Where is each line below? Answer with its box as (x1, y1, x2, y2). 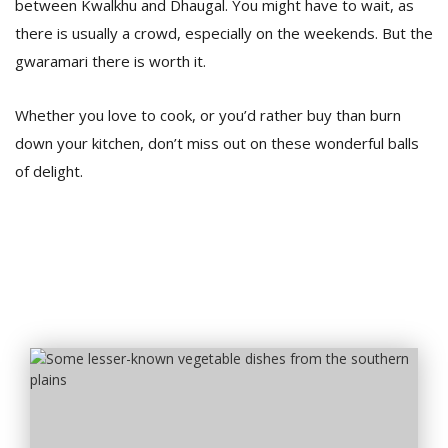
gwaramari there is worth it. (15, 51, 206, 71)
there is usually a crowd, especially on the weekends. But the (15, 23, 433, 43)
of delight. (15, 161, 83, 181)
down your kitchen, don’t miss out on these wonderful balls (15, 133, 419, 153)
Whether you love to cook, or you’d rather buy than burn (15, 105, 401, 125)
